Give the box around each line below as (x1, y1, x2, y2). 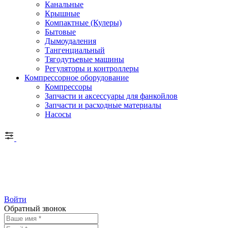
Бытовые (45, 27, 76, 37)
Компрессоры (45, 82, 92, 92)
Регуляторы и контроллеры (45, 64, 139, 73)
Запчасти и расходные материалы (45, 101, 161, 110)
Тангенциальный (45, 46, 105, 55)
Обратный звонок (4, 204, 66, 213)
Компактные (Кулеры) (45, 18, 122, 27)
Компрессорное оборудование (24, 73, 129, 82)
